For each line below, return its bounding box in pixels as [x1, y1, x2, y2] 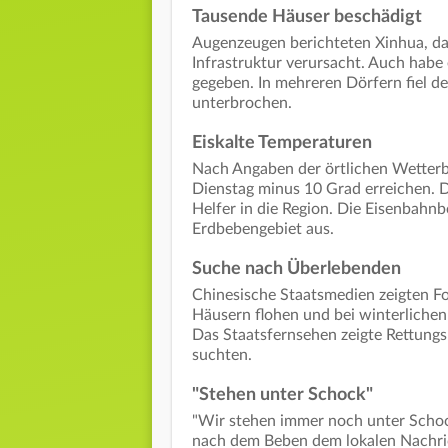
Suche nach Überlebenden [192, 260, 405, 279]
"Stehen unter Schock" [192, 386, 373, 405]
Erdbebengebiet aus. [192, 221, 334, 238]
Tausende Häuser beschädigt [192, 8, 422, 27]
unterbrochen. [192, 95, 292, 112]
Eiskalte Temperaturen [192, 134, 376, 153]
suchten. [192, 347, 252, 364]
